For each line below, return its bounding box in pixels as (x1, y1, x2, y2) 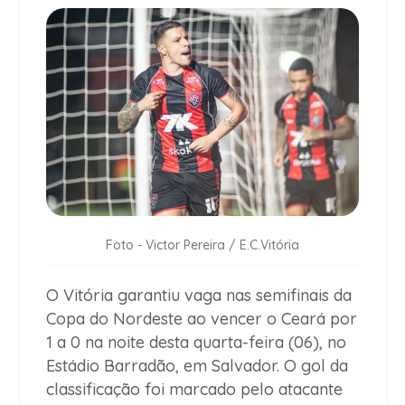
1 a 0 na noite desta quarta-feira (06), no (46, 332, 346, 353)
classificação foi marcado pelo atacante (46, 379, 343, 400)
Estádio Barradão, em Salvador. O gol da (46, 355, 348, 377)
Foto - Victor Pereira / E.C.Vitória (106, 237, 299, 254)
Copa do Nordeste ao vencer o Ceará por (46, 308, 357, 330)
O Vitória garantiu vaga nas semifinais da (46, 285, 352, 306)
